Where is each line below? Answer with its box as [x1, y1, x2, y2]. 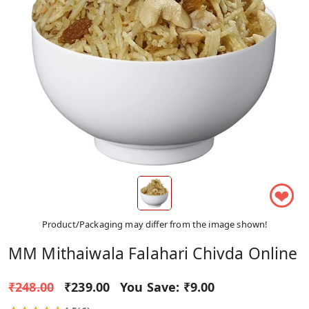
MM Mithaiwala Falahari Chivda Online [8, 242, 298, 264]
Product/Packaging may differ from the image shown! [41, 217, 268, 230]
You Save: [120, 278, 180, 295]
